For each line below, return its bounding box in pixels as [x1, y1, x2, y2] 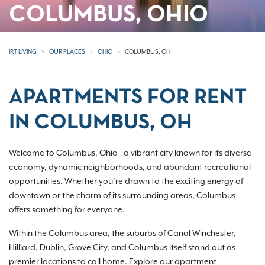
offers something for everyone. [9, 205, 125, 214]
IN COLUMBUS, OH [9, 114, 192, 132]
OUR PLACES [49, 48, 85, 55]
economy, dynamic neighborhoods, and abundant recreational [9, 162, 251, 172]
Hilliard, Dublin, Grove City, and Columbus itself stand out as [9, 243, 235, 252]
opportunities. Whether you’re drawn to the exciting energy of [9, 176, 243, 186]
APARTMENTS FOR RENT [9, 88, 247, 107]
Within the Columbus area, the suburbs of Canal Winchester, [9, 228, 236, 238]
